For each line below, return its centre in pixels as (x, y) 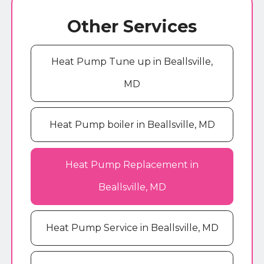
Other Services (132, 26)
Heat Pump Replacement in (132, 165)
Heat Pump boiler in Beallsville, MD (132, 124)
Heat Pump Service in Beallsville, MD (132, 227)
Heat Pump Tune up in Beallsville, (132, 62)
